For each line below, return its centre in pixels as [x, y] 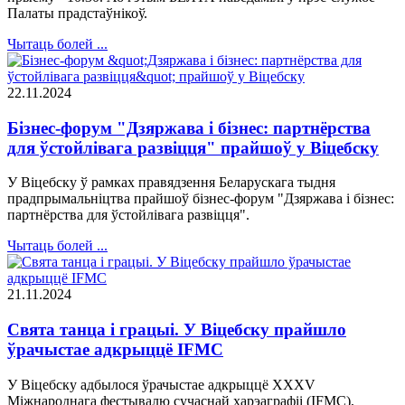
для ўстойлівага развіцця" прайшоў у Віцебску [193, 147]
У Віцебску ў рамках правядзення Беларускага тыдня [171, 183]
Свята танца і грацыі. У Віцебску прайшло [177, 329]
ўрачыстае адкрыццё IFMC [115, 349]
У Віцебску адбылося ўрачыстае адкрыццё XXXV [161, 384]
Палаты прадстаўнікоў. [77, 13]
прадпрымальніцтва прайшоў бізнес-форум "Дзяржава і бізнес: [201, 199]
